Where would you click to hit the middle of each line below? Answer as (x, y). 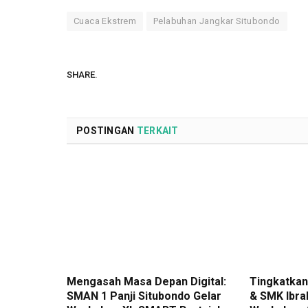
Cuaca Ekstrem (105, 21)
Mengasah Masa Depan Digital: (146, 281)
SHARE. (82, 75)
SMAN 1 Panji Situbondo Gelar (144, 296)
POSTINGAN (107, 130)
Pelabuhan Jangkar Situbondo (217, 21)
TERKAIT (157, 130)
